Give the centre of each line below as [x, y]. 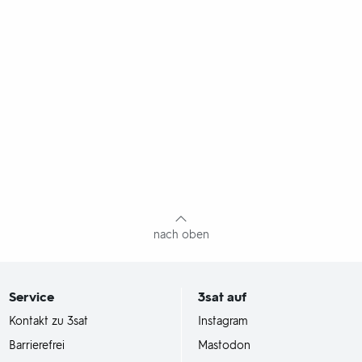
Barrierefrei [37, 345]
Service [32, 297]
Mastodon [224, 345]
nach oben [181, 235]
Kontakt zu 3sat [49, 321]
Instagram [223, 321]
